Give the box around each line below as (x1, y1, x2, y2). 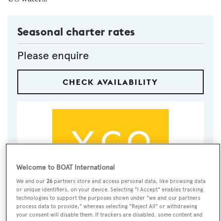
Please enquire (17, 49, 89, 63)
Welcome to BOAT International (16, 163, 115, 172)
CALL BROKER (25, 195, 72, 203)
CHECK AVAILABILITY (63, 77, 158, 87)
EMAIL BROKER (85, 195, 136, 203)
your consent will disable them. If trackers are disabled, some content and (16, 211, 203, 219)
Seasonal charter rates (17, 25, 135, 39)
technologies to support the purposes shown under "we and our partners (16, 194, 201, 202)
